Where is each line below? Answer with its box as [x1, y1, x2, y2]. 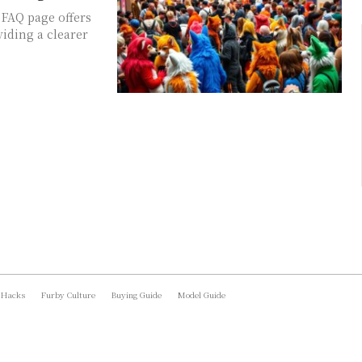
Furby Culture [41, 288, 95, 301]
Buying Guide [112, 288, 162, 301]
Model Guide [178, 288, 225, 301]
